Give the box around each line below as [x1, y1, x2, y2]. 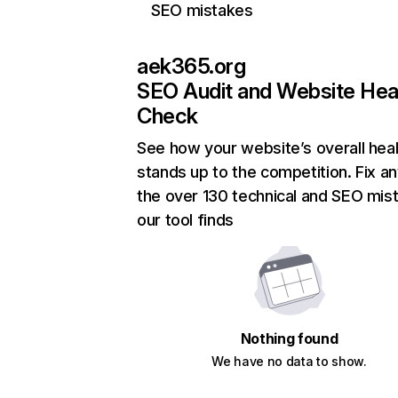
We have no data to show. [211, 354, 367, 370]
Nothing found [240, 330, 338, 348]
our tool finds [137, 211, 234, 230]
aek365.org [137, 53, 246, 80]
